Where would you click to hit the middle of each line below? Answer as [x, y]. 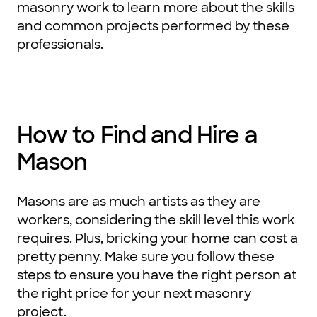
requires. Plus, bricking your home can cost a [157, 239]
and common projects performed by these [153, 27]
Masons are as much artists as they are [139, 202]
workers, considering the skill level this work [156, 220]
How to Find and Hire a [137, 136]
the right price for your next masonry [134, 294]
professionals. [60, 45]
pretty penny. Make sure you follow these [146, 257]
